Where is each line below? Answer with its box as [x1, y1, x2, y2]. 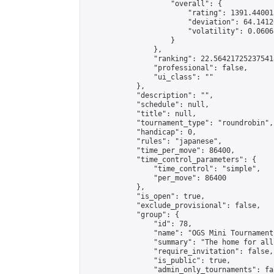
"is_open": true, [85, 192, 205, 201]
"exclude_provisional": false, [85, 201, 261, 210]
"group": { [85, 210, 179, 219]
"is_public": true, [85, 256, 231, 265]
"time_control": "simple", [85, 165, 261, 173]
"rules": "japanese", [85, 137, 222, 146]
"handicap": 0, [85, 128, 196, 136]
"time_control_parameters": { [85, 155, 256, 164]
